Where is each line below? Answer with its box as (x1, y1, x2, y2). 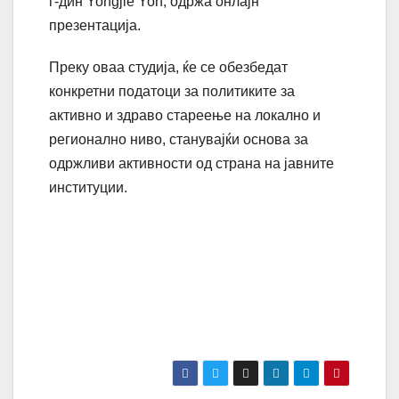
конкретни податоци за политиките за (49, 84, 295, 100)
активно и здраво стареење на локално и (49, 108, 321, 124)
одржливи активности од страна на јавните (49, 156, 334, 172)
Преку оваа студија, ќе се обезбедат (49, 60, 288, 76)
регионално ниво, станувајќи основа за (49, 132, 308, 148)
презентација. (49, 18, 141, 34)
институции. (49, 180, 127, 196)
